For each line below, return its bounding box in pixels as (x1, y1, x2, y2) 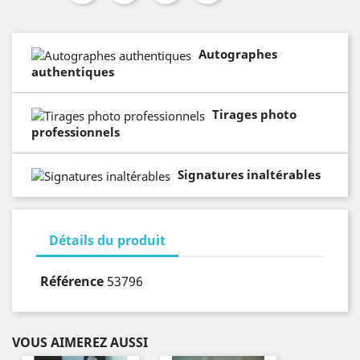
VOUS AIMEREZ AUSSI (12, 333, 148, 351)
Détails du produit (49, 231, 166, 249)
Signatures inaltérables (177, 166, 321, 182)
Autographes (198, 46, 277, 62)
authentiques (31, 63, 114, 80)
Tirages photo (211, 105, 297, 122)
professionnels (31, 123, 120, 140)
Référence (40, 272, 104, 290)
